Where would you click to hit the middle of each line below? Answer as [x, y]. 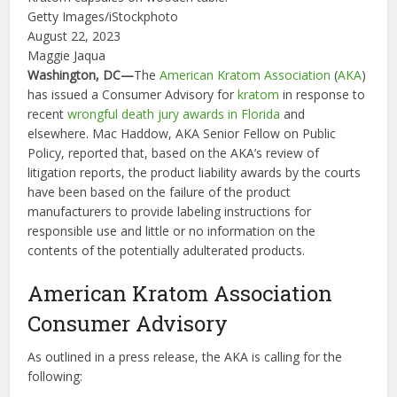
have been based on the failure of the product [160, 192]
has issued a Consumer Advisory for [133, 94]
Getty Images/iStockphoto [103, 16]
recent [48, 114]
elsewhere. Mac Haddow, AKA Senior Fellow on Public [182, 133]
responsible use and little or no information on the [172, 231]
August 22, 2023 [74, 36]
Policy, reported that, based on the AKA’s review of [174, 153]
